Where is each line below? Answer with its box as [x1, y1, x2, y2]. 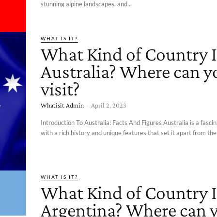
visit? [41, 77, 80, 100]
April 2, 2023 [91, 101, 126, 109]
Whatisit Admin [41, 101, 84, 109]
